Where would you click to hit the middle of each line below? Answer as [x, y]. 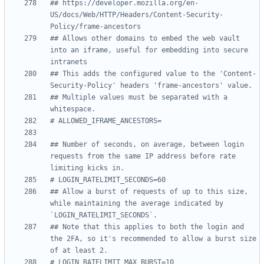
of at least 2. [79, 251]
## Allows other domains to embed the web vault [145, 39]
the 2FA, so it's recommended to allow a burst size [153, 239]
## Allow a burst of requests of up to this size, [149, 192]
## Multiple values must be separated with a [139, 98]
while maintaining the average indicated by [137, 204]
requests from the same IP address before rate [143, 156]
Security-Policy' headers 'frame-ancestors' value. [151, 86]
